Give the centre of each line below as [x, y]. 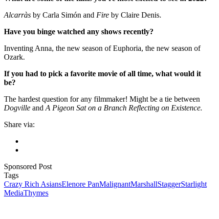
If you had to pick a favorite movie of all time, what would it [102, 73]
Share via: [19, 124]
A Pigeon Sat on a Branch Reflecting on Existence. [124, 108]
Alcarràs [17, 15]
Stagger [169, 184]
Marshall [144, 184]
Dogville [17, 108]
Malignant [115, 184]
